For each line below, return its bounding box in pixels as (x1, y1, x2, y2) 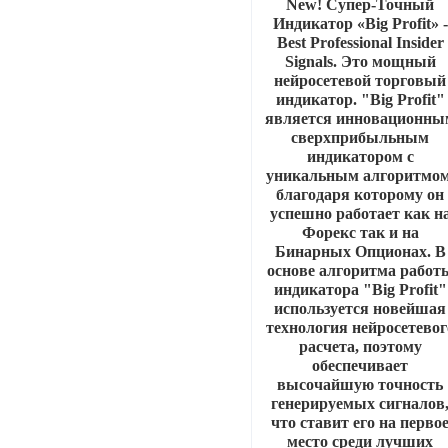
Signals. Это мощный (284, 53, 436, 71)
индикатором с (306, 148, 414, 166)
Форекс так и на (301, 224, 419, 242)
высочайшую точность (277, 376, 444, 394)
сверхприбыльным (291, 129, 430, 147)
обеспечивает (312, 357, 409, 375)
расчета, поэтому (298, 338, 422, 356)
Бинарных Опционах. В (274, 243, 446, 261)
